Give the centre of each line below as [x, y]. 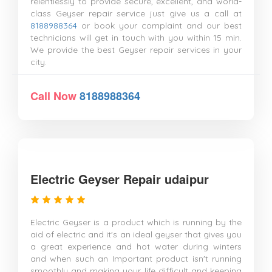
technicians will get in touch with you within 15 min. [136, 38]
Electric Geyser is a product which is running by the [136, 222]
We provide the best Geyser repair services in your [136, 50]
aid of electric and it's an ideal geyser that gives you [136, 234]
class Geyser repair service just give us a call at [136, 13]
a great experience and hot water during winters [136, 246]
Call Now [55, 96]
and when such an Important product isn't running [136, 259]
